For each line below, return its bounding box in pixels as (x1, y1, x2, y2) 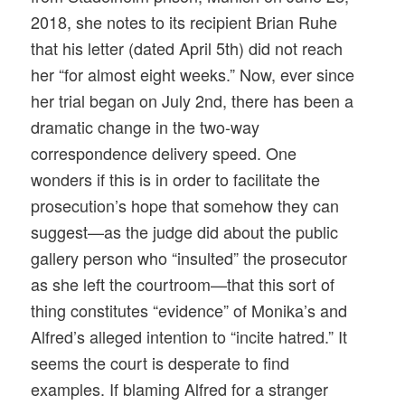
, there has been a (222, 89, 354, 113)
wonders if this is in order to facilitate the (31, 167, 321, 192)
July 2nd (162, 89, 223, 113)
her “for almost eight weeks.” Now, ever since (31, 62, 355, 87)
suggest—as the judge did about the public (31, 220, 339, 244)
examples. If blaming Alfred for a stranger (31, 377, 329, 401)
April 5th (179, 36, 240, 61)
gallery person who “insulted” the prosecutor (31, 246, 348, 270)
